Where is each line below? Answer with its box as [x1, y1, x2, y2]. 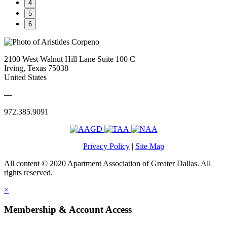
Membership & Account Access [4, 204, 132, 215]
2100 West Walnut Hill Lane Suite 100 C [4, 54, 135, 63]
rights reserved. [4, 168, 53, 177]
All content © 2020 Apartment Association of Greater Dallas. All [4, 159, 211, 168]
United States [4, 72, 47, 82]
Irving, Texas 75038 [4, 63, 68, 72]
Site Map [135, 141, 164, 150]
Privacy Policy [83, 141, 130, 150]
